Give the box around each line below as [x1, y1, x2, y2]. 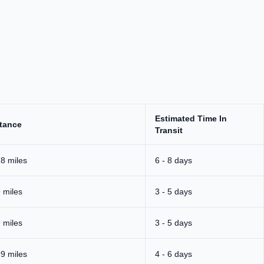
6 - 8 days [155, 155, 192, 165]
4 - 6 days [155, 249, 192, 259]
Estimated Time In [155, 113, 227, 123]
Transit [155, 125, 183, 135]
